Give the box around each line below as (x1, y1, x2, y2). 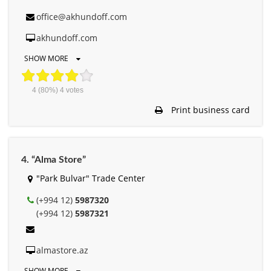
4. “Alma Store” (21, 155, 86, 165)
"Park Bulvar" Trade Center (36, 172, 145, 184)
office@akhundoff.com (36, 11, 127, 23)
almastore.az (36, 244, 88, 256)
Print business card (169, 104, 250, 116)
